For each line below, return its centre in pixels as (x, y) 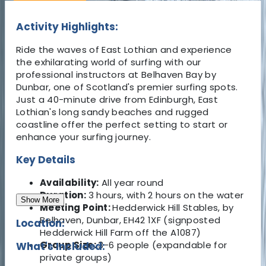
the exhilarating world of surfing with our (109, 62)
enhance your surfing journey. (84, 137)
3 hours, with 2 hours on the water (166, 195)
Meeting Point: (76, 207)
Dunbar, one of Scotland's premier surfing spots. (127, 87)
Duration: (64, 195)
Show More (40, 199)
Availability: (69, 182)
